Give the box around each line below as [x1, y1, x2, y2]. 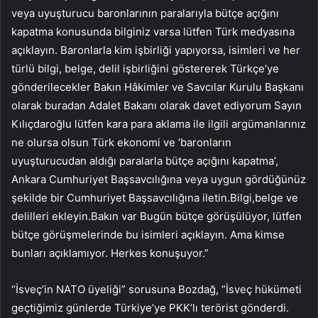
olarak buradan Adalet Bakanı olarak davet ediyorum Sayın [11, 98, 302, 112]
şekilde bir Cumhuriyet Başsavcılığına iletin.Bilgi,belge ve [11, 190, 298, 204]
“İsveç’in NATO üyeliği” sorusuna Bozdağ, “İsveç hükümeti [11, 282, 302, 296]
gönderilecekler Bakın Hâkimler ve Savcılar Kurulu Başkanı [11, 79, 304, 94]
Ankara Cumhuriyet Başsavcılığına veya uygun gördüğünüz [11, 172, 306, 186]
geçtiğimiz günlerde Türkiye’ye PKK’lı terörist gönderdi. [11, 300, 289, 314]
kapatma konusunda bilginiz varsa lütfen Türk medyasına [11, 24, 295, 38]
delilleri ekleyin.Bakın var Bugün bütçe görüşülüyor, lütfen [11, 209, 302, 223]
